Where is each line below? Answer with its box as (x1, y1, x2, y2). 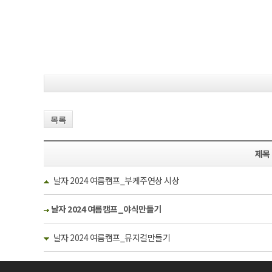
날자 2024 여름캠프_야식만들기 (50, 203, 161, 215)
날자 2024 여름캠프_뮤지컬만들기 (53, 231, 170, 243)
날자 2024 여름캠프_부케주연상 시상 (53, 174, 179, 186)
